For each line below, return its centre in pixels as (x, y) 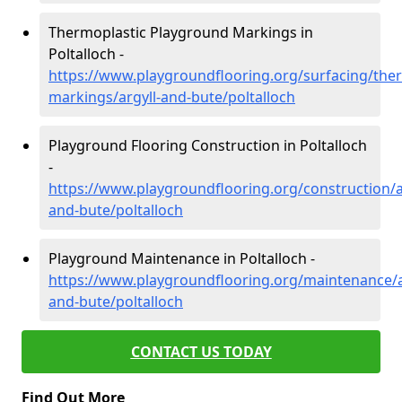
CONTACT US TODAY (201, 352)
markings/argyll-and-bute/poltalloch (172, 97)
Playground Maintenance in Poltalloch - (182, 258)
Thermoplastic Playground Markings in (181, 32)
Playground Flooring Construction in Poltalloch (208, 145)
